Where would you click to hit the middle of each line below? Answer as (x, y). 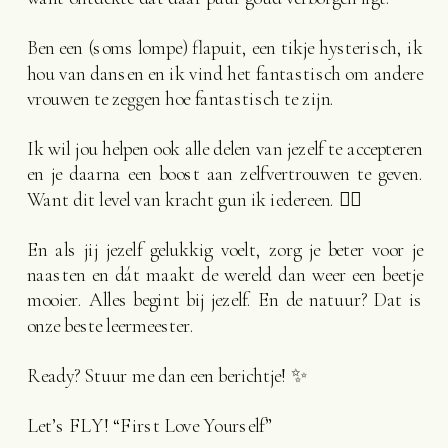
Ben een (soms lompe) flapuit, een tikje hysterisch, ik (224, 48)
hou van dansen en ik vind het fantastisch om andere (224, 73)
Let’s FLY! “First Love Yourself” (149, 426)
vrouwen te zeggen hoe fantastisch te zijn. (180, 98)
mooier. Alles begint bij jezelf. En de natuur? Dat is (224, 300)
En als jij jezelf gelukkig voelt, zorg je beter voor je (224, 249)
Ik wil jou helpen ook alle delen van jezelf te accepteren (224, 149)
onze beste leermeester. (110, 325)
